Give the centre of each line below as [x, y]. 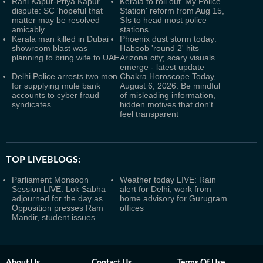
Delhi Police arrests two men [65, 76]
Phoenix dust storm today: [168, 39]
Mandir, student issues [53, 217]
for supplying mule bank [56, 86]
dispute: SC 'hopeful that [57, 11]
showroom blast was [50, 48]
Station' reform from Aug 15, [172, 11]
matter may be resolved [56, 20]
